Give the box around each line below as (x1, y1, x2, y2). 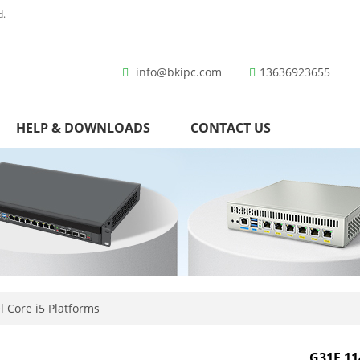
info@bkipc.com (135, 64, 222, 80)
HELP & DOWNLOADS (16, 119, 150, 137)
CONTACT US (190, 119, 271, 137)
